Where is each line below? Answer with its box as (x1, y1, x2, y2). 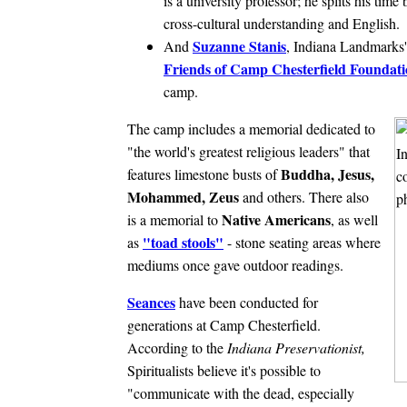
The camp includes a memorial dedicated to (127, 118, 375, 138)
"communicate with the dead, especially (127, 382, 354, 402)
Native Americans (222, 208, 331, 230)
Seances (127, 291, 175, 313)
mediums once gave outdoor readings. (127, 254, 343, 274)
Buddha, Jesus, (281, 163, 374, 184)
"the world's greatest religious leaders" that (127, 141, 370, 161)
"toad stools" (143, 231, 223, 253)
